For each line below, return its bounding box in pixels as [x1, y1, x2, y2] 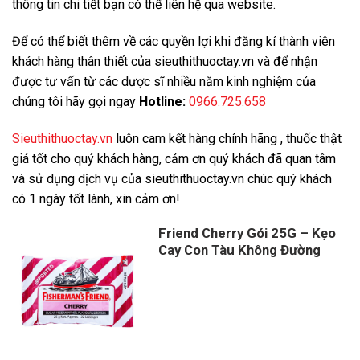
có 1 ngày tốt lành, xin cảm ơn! [12, 190, 180, 207]
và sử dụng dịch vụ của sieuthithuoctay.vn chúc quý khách [12, 170, 332, 186]
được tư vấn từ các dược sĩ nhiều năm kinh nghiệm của [12, 73, 316, 89]
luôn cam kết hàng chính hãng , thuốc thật [112, 130, 342, 146]
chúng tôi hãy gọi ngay [12, 93, 139, 109]
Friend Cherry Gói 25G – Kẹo [158, 225, 337, 242]
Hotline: [139, 93, 186, 109]
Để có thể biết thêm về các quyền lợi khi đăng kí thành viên [12, 33, 335, 49]
